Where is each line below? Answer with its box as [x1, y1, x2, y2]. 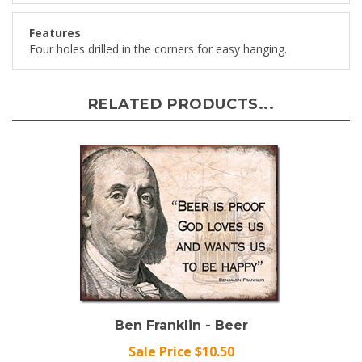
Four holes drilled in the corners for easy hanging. [29, 27, 287, 42]
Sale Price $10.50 [128, 328, 234, 346]
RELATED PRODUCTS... [87, 81, 275, 99]
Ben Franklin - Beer [114, 303, 248, 318]
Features [29, 11, 81, 26]
